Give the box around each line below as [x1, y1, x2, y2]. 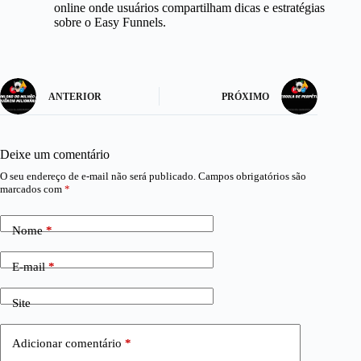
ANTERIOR [48, 91, 102, 103]
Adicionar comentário [12, 337, 122, 351]
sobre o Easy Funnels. [53, 15, 166, 29]
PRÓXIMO [222, 91, 270, 103]
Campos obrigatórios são [198, 169, 306, 182]
